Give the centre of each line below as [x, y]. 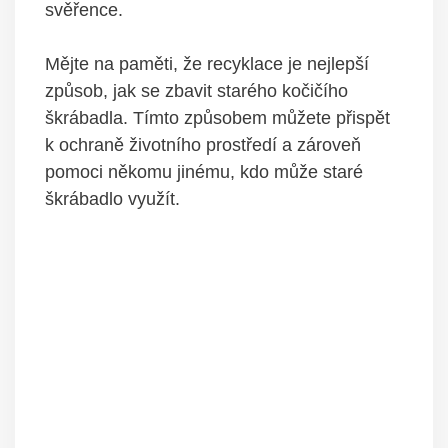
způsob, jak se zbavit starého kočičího [196, 90]
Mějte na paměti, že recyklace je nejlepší [207, 63]
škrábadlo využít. [112, 198]
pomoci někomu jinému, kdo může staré [204, 171]
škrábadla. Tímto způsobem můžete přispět [217, 117]
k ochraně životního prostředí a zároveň [203, 144]
